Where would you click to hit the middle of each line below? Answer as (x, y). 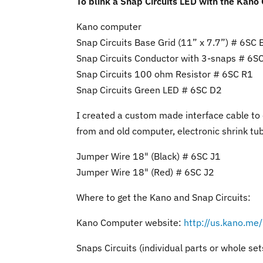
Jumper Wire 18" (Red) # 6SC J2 (145, 172)
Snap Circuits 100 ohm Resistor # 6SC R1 (165, 74)
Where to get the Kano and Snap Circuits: (163, 197)
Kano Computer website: (130, 222)
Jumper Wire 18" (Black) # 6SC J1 (149, 156)
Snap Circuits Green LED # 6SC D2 (149, 90)
